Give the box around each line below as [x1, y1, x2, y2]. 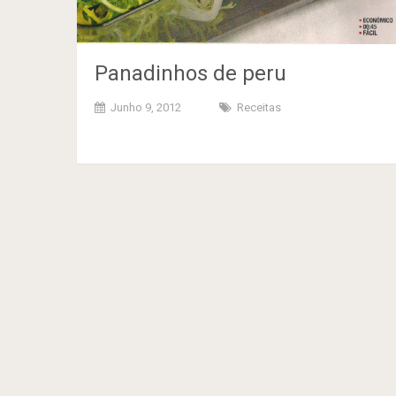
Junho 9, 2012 [110, 100, 181, 114]
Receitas [237, 100, 281, 114]
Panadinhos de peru [95, 60, 286, 86]
